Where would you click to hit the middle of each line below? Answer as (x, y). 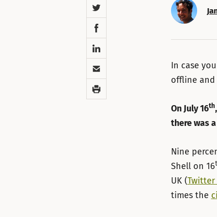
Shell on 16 (193, 166)
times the (191, 195)
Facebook (105, 25)
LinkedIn (103, 45)
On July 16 (190, 109)
